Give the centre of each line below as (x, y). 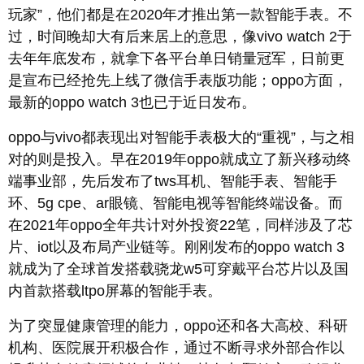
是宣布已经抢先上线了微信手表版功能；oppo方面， (178, 81)
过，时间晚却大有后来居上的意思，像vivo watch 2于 (180, 37)
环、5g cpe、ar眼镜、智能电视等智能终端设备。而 (175, 204)
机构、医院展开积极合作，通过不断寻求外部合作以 (176, 348)
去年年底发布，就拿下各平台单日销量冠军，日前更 (176, 59)
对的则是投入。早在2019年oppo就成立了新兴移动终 (180, 160)
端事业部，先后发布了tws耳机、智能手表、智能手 (173, 182)
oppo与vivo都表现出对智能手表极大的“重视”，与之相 (181, 138)
